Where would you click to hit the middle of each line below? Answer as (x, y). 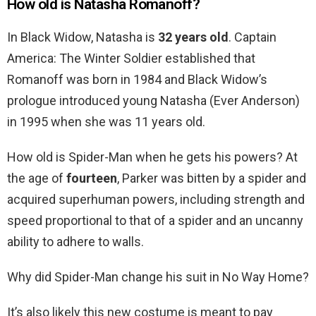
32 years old (193, 37)
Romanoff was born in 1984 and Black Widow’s (137, 80)
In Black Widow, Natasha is (83, 37)
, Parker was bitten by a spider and (212, 178)
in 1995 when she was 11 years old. (106, 122)
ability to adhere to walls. (75, 242)
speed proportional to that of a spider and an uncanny (155, 221)
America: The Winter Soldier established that (131, 59)
